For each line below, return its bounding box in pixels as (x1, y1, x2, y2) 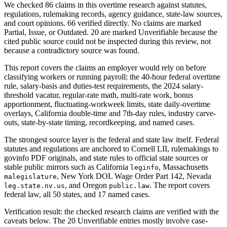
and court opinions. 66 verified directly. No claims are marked (4, 18, 201, 27)
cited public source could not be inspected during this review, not (4, 36, 211, 46)
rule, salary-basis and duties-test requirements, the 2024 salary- (4, 81, 203, 90)
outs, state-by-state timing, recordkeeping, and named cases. (4, 118, 195, 127)
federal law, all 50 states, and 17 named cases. (4, 190, 150, 199)
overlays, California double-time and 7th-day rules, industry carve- (4, 108, 216, 118)
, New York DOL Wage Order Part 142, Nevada (57, 171, 211, 180)
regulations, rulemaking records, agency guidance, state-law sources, (4, 9, 222, 18)
